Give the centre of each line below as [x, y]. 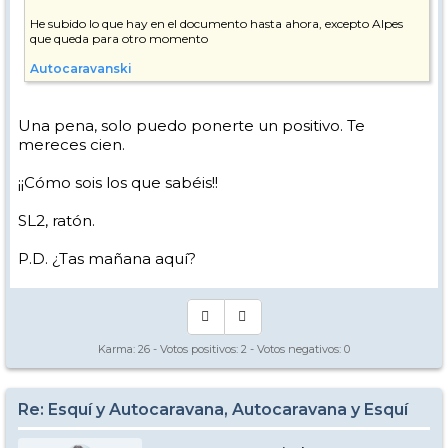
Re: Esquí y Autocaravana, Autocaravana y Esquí [213, 409]
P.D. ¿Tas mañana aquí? [107, 258]
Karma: [118, 348]
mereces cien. [71, 144]
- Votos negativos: [295, 348]
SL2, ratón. [56, 220]
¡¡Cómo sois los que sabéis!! [118, 182]
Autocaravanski [81, 68]
